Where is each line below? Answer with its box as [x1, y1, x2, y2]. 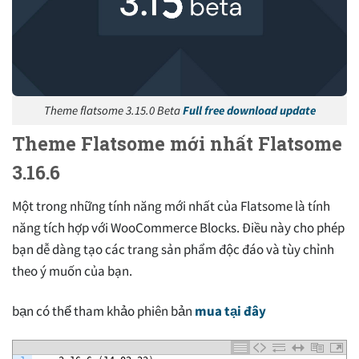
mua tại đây [195, 301, 266, 320]
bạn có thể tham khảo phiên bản [12, 301, 195, 320]
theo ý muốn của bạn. [12, 262, 132, 280]
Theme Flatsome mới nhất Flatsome [12, 131, 342, 155]
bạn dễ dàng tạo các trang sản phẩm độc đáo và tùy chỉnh [12, 240, 334, 259]
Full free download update [182, 102, 316, 118]
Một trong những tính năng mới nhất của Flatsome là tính [12, 197, 330, 216]
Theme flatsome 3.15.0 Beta [43, 102, 183, 118]
